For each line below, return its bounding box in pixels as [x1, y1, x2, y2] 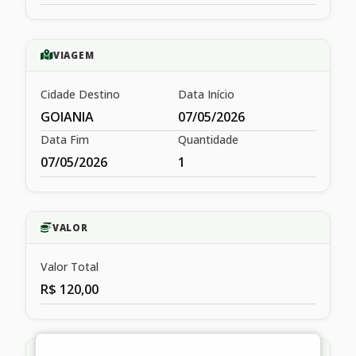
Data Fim [41, 132, 89, 148]
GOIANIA [41, 107, 94, 126]
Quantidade [178, 132, 238, 148]
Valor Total [41, 258, 99, 274]
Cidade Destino [41, 86, 120, 102]
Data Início [178, 86, 234, 102]
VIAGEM [52, 48, 95, 61]
